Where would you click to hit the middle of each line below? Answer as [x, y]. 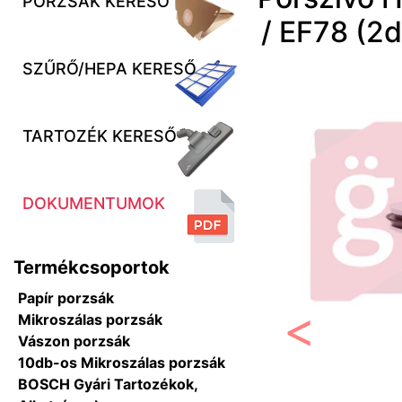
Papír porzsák [66, 298]
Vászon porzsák [74, 341]
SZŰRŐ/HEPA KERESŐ [109, 69]
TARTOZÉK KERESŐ [100, 136]
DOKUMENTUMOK [94, 203]
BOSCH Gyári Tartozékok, [108, 384]
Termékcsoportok [92, 267]
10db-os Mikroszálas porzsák [122, 363]
